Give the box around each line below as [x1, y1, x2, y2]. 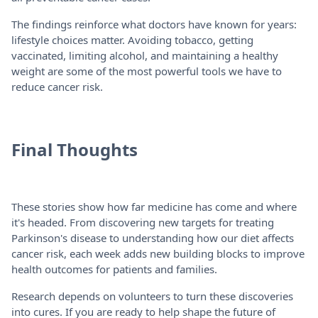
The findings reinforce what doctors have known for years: [11, 16, 297, 31]
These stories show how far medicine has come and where [11, 199, 297, 214]
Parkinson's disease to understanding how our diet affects [11, 230, 294, 245]
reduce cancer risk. [11, 79, 103, 94]
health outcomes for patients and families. [11, 261, 217, 276]
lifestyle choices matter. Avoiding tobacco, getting [11, 32, 253, 47]
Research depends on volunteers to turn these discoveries [11, 288, 293, 303]
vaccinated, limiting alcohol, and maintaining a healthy [11, 48, 278, 62]
